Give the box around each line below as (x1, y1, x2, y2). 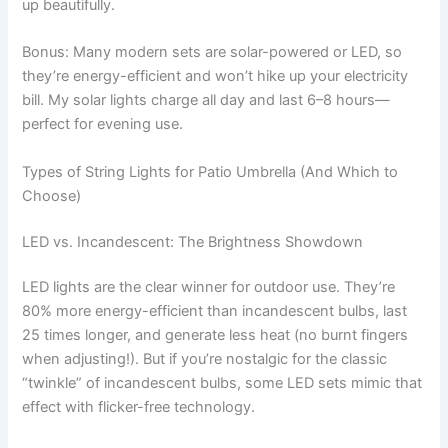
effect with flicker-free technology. (22, 398, 256, 417)
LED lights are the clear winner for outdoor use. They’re (22, 278, 396, 297)
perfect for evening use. (22, 115, 184, 134)
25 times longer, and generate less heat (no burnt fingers (22, 326, 409, 345)
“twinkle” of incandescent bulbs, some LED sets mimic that (22, 374, 423, 393)
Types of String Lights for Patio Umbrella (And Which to (22, 162, 399, 181)
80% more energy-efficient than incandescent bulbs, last (22, 302, 408, 321)
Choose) (22, 186, 82, 205)
